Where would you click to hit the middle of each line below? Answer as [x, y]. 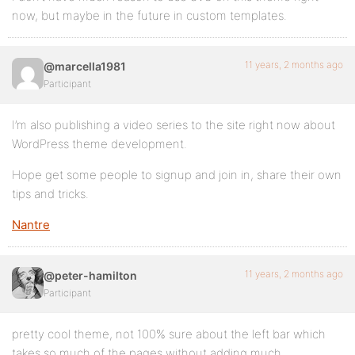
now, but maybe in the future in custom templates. [149, 15]
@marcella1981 [85, 66]
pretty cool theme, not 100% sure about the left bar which [169, 334]
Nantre [31, 224]
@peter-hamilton [90, 275]
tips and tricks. [50, 193]
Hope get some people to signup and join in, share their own [177, 174]
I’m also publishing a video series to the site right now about [174, 124]
